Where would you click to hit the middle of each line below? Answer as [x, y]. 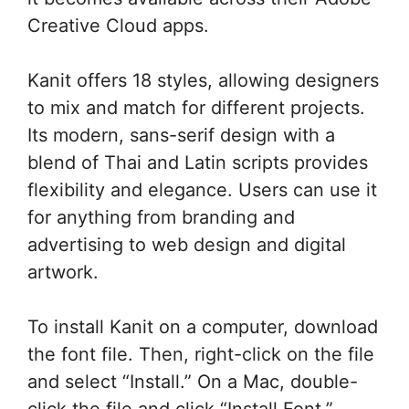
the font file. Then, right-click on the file [201, 354]
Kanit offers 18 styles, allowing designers [203, 80]
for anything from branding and [161, 217]
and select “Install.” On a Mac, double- [193, 381]
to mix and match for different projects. [196, 107]
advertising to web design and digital [187, 244]
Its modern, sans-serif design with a [181, 135]
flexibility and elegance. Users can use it [202, 189]
